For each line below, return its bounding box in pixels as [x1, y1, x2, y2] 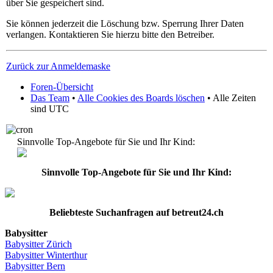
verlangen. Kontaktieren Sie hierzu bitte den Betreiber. [6, 29, 214, 40]
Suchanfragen [96, 207, 154, 218]
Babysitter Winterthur [5, 250, 87, 260]
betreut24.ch [169, 207, 224, 218]
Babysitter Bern [5, 261, 65, 271]
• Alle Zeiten [205, 93, 256, 104]
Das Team [30, 93, 69, 104]
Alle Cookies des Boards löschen [77, 93, 205, 104]
